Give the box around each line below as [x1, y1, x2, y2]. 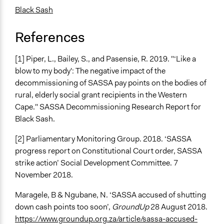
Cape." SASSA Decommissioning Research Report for [15, 101, 201, 112]
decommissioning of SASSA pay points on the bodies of [15, 77, 206, 88]
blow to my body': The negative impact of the [15, 65, 165, 76]
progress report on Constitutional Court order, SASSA [15, 145, 202, 156]
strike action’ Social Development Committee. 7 [15, 157, 178, 168]
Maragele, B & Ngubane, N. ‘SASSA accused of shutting [15, 189, 206, 200]
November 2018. [15, 169, 73, 180]
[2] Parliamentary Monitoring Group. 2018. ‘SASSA [15, 133, 191, 144]
